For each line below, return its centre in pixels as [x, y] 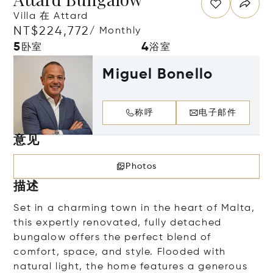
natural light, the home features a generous [131, 267]
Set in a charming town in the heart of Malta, [134, 208]
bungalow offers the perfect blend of [113, 237]
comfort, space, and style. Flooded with [120, 252]
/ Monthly [115, 31]
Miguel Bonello [158, 74]
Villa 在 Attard [51, 16]
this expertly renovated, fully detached [118, 223]
